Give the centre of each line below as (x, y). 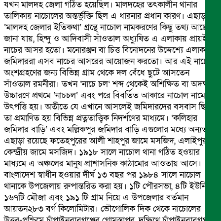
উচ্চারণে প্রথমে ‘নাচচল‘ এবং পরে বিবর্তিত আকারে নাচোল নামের (107, 95)
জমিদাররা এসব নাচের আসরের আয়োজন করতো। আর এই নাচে (106, 61)
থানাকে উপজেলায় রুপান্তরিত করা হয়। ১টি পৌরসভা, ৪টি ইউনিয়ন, (110, 186)
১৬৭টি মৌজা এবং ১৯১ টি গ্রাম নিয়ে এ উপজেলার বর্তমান (96, 197)
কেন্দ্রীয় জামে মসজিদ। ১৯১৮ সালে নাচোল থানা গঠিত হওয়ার (102, 152)
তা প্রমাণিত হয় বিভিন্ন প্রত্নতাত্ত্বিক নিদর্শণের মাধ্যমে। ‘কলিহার (101, 118)
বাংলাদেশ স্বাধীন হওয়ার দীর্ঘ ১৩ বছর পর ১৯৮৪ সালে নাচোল (102, 175)
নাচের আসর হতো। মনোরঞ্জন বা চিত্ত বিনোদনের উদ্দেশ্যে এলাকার (108, 50)
